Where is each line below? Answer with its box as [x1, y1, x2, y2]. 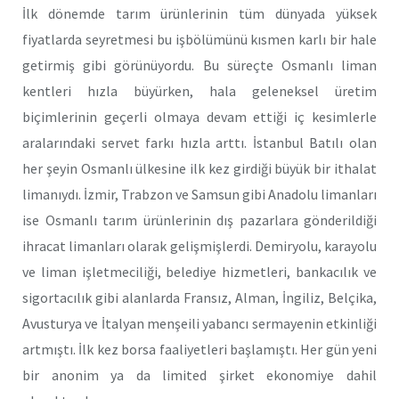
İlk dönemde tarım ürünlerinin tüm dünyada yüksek [22, 4, 377, 22]
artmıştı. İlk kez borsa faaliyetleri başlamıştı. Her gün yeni [22, 339, 377, 358]
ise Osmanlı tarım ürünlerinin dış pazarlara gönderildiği [22, 210, 377, 229]
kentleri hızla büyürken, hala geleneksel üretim [22, 81, 377, 100]
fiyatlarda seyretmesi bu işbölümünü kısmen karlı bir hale [22, 29, 377, 48]
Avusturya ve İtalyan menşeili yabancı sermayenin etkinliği [22, 313, 377, 332]
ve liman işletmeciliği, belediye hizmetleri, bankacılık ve [22, 262, 377, 281]
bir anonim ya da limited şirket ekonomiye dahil [22, 365, 377, 384]
